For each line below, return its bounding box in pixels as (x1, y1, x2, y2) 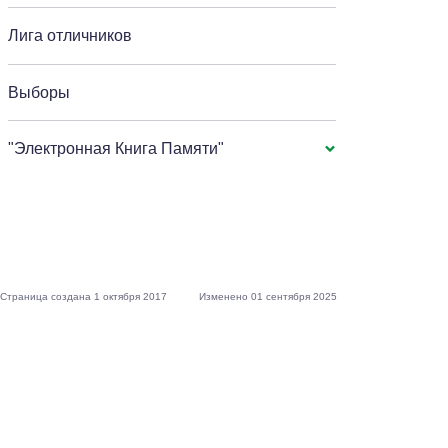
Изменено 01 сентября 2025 (199, 291, 338, 302)
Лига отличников (8, 27, 133, 44)
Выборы (8, 84, 71, 101)
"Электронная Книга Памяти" (8, 140, 225, 157)
